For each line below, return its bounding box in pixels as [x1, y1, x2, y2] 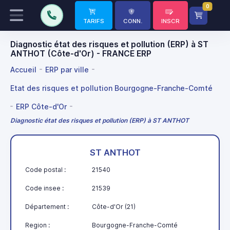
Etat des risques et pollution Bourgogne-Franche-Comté [10, 83, 213, 92]
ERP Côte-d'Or [16, 102, 67, 111]
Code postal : [25, 165, 66, 174]
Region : [25, 221, 50, 229]
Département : [25, 202, 69, 210]
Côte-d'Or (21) [92, 202, 136, 210]
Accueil [10, 65, 36, 74]
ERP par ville [45, 65, 89, 74]
